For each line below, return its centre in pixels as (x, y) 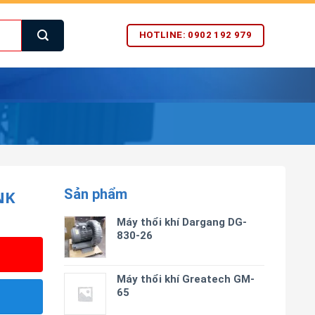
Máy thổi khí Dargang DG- (182, 222)
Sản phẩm (96, 194)
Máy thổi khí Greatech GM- (186, 279)
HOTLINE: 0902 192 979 (195, 35)
